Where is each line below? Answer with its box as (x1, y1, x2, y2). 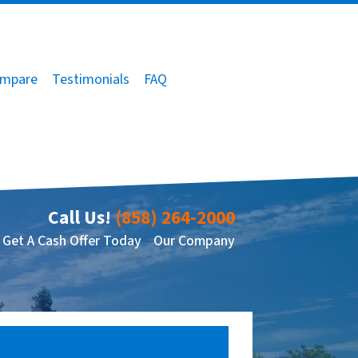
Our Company (153, 230, 235, 251)
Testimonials (52, 70, 129, 89)
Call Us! (47, 205, 111, 232)
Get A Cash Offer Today (2, 230, 142, 251)
